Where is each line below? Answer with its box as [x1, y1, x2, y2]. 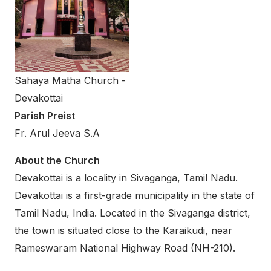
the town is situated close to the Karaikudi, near [15, 224, 232, 237]
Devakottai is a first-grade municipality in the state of [15, 189, 255, 201]
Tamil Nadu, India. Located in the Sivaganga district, [15, 206, 250, 219]
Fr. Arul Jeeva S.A [15, 126, 100, 139]
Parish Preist [15, 109, 75, 122]
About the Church [15, 154, 100, 166]
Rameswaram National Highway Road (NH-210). [15, 241, 235, 254]
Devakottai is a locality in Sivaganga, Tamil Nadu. [15, 171, 238, 184]
